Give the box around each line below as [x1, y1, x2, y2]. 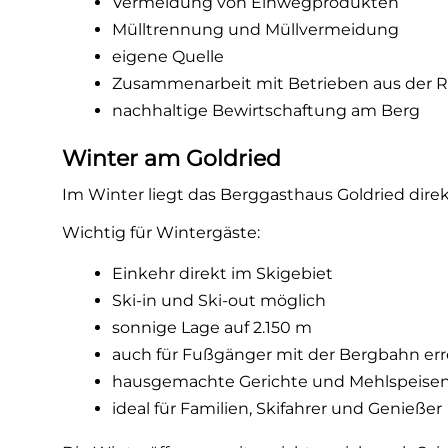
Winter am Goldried [62, 145, 282, 172]
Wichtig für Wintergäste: [62, 223, 261, 242]
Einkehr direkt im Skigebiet [112, 264, 334, 283]
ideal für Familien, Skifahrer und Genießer [112, 399, 443, 418]
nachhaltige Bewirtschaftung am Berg [112, 101, 421, 120]
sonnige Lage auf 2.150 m [112, 318, 313, 337]
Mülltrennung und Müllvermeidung [112, 20, 400, 39]
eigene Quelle [112, 47, 225, 66]
